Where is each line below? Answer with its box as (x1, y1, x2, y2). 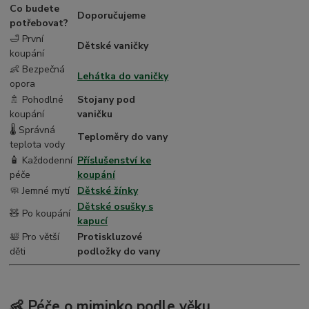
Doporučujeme (77, 9, 146, 23)
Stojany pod (77, 93, 136, 107)
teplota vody (10, 138, 66, 152)
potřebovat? (10, 17, 69, 30)
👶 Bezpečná (10, 63, 66, 77)
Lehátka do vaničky (77, 70, 169, 83)
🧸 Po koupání (10, 207, 71, 221)
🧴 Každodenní (10, 154, 73, 168)
